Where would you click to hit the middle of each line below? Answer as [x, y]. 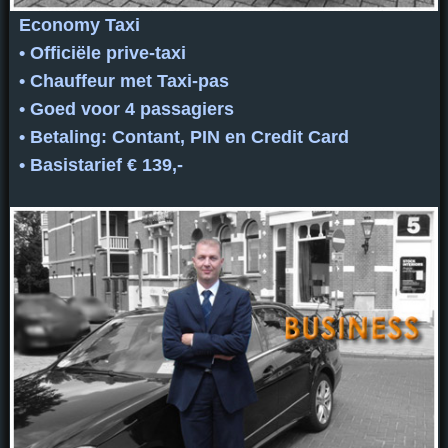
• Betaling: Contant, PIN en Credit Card [183, 136]
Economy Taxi [79, 24]
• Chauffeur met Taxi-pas [123, 80]
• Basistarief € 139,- [100, 164]
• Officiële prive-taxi [102, 52]
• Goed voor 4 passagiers [126, 108]
